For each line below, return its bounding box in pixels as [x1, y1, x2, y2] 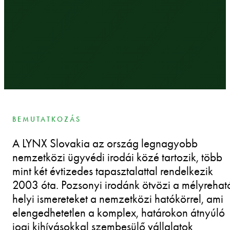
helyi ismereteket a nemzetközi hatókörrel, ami [12, 191, 223, 206]
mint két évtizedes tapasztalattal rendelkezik [12, 164, 213, 178]
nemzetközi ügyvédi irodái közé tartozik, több [12, 150, 222, 164]
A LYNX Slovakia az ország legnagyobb [12, 136, 198, 150]
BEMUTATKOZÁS [12, 115, 81, 124]
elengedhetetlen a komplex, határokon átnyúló [12, 205, 225, 220]
